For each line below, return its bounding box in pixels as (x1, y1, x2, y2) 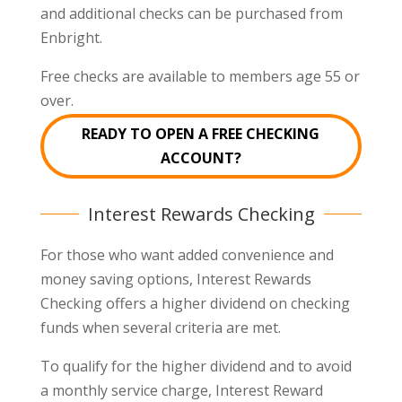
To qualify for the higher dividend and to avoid (39, 355, 352, 376)
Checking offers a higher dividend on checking (39, 293, 350, 313)
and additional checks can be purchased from (39, 3, 343, 23)
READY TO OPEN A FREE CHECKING (82, 123, 320, 144)
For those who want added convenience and (39, 244, 334, 265)
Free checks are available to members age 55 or (39, 66, 360, 86)
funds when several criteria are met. (39, 317, 281, 337)
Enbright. (39, 27, 102, 48)
